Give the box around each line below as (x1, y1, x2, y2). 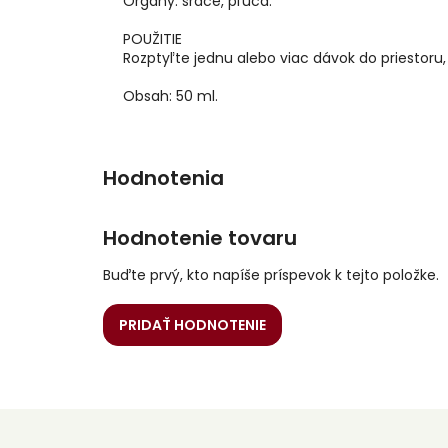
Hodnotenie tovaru (103, 224, 297, 253)
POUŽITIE (123, 29, 182, 50)
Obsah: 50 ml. (123, 86, 218, 107)
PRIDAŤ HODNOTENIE (119, 315, 266, 335)
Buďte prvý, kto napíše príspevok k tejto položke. (103, 265, 439, 285)
